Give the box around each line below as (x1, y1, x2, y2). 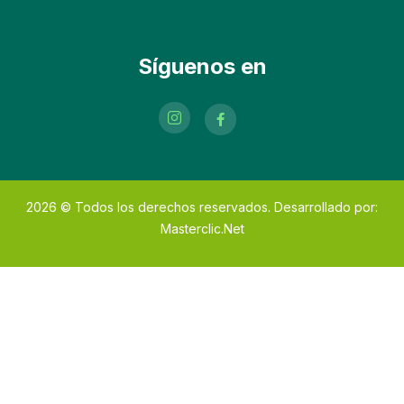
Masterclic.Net (160, 220, 244, 236)
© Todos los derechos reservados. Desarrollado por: (57, 198, 378, 215)
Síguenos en (137, 52, 267, 79)
